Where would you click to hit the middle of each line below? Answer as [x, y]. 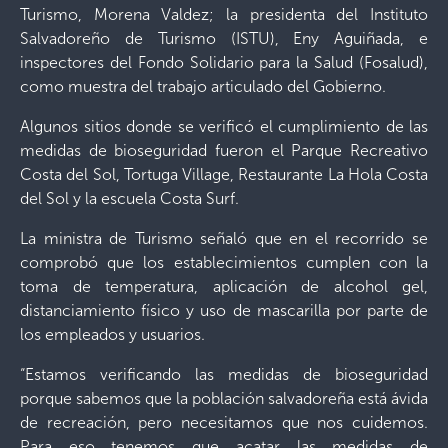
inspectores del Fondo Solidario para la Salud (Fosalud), [224, 62]
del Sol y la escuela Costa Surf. [129, 198]
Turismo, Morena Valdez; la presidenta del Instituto [224, 14]
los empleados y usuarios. [112, 334]
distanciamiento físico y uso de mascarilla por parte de [224, 310]
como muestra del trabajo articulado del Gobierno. [203, 86]
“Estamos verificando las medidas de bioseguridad [224, 374]
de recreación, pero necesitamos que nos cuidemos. [224, 422]
